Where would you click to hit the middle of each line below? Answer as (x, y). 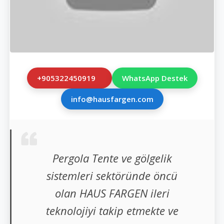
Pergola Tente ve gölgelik (112, 158)
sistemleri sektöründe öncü (112, 175)
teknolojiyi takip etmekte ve (112, 210)
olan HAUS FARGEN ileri (112, 193)
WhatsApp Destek (154, 78)
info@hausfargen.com (112, 99)
